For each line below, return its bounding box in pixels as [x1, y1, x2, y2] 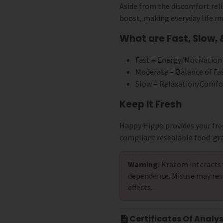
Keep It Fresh [119, 98, 182, 111]
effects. [128, 182, 152, 193]
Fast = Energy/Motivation [135, 55, 222, 65]
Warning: [128, 159, 160, 170]
